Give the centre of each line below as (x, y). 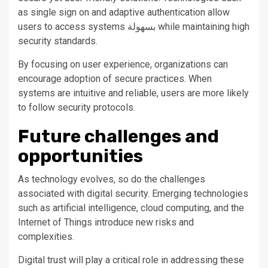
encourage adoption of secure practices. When (115, 79)
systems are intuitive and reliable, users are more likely (133, 93)
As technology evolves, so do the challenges (112, 179)
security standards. (58, 41)
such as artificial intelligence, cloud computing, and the (131, 208)
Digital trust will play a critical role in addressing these (131, 260)
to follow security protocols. (77, 108)
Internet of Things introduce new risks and (106, 223)
